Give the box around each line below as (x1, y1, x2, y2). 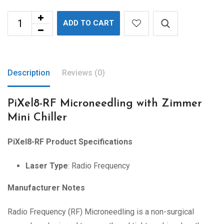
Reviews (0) (62, 68, 105, 78)
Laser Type (25, 161, 68, 171)
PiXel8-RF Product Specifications (7, 137, 132, 147)
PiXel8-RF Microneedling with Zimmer (7, 98, 202, 110)
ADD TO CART (63, 18, 114, 28)
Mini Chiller (7, 112, 67, 124)
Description (7, 68, 50, 78)
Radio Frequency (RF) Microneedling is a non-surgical (7, 207, 194, 217)
